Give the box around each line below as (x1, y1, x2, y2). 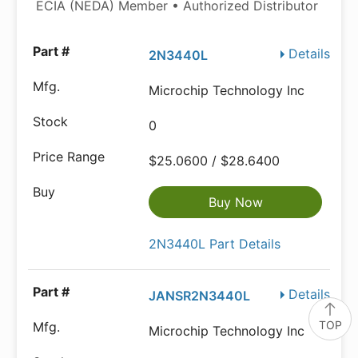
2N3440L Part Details (149, 236, 281, 253)
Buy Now (208, 194, 263, 211)
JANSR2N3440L (149, 288, 251, 304)
